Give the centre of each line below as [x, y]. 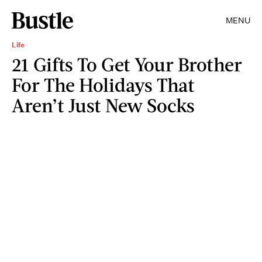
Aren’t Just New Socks [103, 105]
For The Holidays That [103, 85]
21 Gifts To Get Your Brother [127, 64]
